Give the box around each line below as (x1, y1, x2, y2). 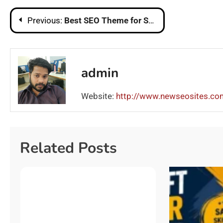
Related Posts (20, 138, 117, 159)
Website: (81, 91, 116, 101)
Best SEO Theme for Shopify (64, 15, 148, 26)
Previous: (27, 15, 62, 26)
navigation (9, 30, 83, 51)
